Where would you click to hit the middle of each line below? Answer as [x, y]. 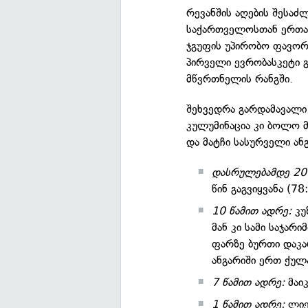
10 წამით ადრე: [252, 211]
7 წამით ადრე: [249, 282]
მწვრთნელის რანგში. [240, 79]
